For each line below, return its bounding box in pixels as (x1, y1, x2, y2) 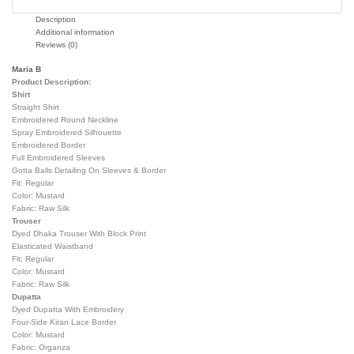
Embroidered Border (12, 140, 86, 149)
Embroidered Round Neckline (12, 115, 119, 124)
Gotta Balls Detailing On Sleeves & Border (12, 165, 167, 175)
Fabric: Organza (12, 342, 71, 352)
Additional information (36, 27, 115, 36)
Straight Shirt (12, 102, 60, 111)
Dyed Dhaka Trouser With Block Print (12, 228, 147, 238)
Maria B (12, 64, 42, 73)
